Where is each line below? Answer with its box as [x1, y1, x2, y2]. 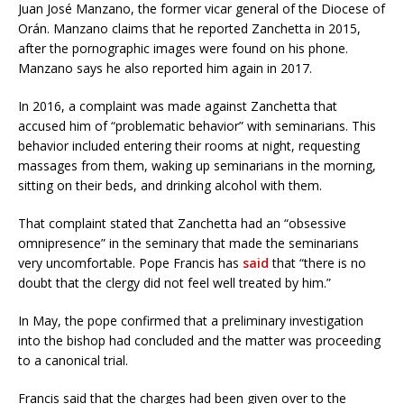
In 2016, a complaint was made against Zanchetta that [18, 97, 337, 115]
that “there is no [269, 254, 366, 272]
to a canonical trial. [18, 352, 128, 370]
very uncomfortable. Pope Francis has [18, 254, 243, 272]
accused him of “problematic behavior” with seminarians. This [18, 117, 376, 135]
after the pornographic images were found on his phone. [18, 40, 348, 58]
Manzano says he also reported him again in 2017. [18, 60, 312, 78]
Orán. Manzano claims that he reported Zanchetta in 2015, [18, 20, 361, 38]
